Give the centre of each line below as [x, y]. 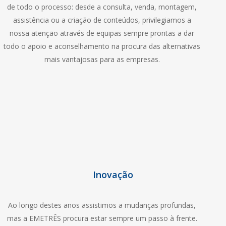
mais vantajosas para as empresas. [102, 60]
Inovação [113, 175]
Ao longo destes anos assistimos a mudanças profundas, [102, 205]
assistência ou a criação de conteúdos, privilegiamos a [102, 20]
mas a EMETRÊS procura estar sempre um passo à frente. [102, 218]
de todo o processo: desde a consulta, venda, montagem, [102, 7]
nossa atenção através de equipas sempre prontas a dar [102, 33]
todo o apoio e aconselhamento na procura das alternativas [102, 46]
